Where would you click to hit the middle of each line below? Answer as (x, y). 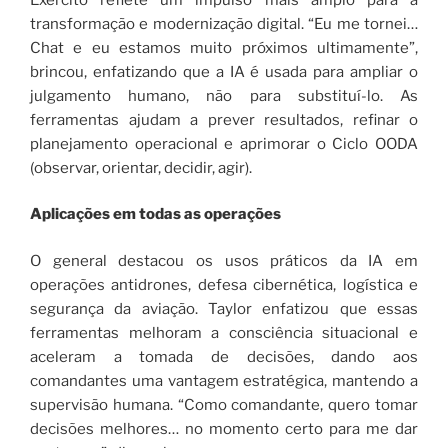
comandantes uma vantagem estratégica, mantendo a (224, 380)
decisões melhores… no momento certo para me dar (224, 428)
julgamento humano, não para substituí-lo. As (224, 95)
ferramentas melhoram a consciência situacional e (224, 332)
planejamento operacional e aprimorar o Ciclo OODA (224, 143)
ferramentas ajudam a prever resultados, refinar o (224, 119)
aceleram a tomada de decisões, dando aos (224, 356)
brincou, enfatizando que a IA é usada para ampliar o (224, 71)
